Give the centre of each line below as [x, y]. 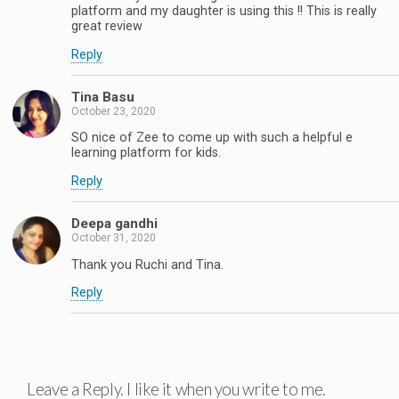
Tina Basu [103, 97]
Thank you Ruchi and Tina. [147, 265]
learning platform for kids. [146, 153]
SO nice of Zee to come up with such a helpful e [212, 138]
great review [107, 27]
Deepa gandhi [114, 224]
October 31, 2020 [114, 238]
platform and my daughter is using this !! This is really [224, 12]
